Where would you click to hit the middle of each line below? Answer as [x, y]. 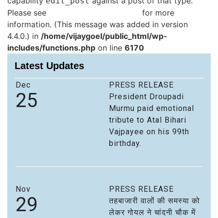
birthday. [125, 143]
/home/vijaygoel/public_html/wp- [104, 36]
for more [157, 12]
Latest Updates [49, 65]
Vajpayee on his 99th [149, 131]
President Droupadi [146, 96]
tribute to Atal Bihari [148, 120]
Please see [28, 12]
